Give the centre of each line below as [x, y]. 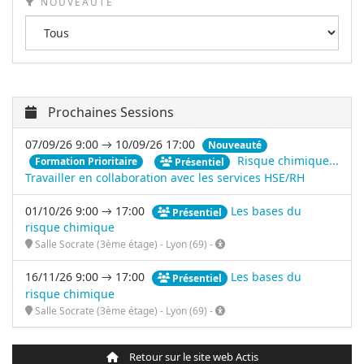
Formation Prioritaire [86, 162]
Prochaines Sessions [109, 112]
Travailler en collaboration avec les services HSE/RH [165, 177]
